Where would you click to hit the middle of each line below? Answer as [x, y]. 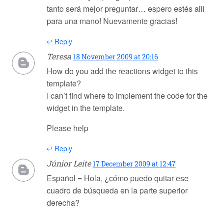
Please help [67, 128]
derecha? [63, 203]
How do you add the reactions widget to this [122, 71]
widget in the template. [85, 108]
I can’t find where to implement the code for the [127, 96]
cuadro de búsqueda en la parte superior [117, 191]
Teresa [59, 56]
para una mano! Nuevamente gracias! [112, 21]
